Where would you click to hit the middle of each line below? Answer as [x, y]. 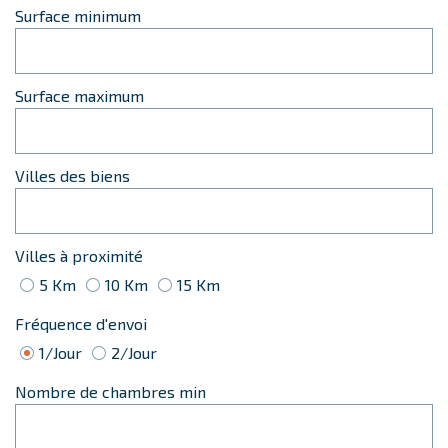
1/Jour [60, 352]
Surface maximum [79, 95]
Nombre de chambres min [110, 391]
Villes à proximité [79, 255]
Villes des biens [72, 175]
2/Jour [134, 352]
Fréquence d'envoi [81, 323]
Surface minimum [78, 15]
